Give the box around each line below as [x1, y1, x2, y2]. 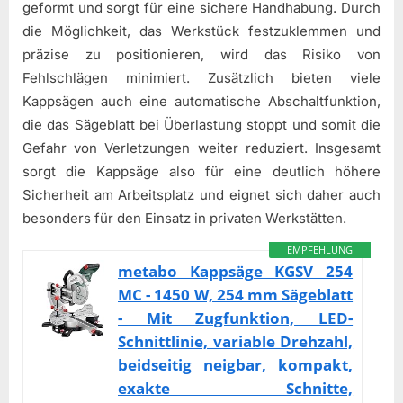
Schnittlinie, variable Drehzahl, [118, 331, 354, 353]
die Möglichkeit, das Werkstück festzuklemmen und [22, 22, 381, 40]
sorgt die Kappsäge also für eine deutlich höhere [22, 162, 381, 180]
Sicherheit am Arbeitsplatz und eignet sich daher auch [22, 185, 381, 203]
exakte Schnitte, [118, 378, 354, 399]
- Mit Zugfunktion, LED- [118, 308, 354, 329]
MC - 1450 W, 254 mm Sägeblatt [118, 284, 354, 306]
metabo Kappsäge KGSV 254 [118, 261, 354, 282]
